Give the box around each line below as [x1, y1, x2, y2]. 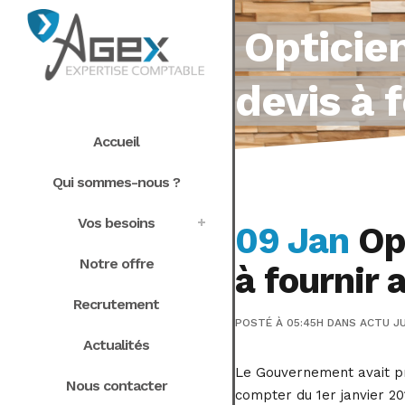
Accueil [93, 132, 139, 150]
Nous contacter [65, 376, 167, 394]
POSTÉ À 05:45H [235, 316, 324, 329]
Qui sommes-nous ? [52, 173, 180, 191]
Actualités [83, 335, 149, 353]
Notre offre [79, 254, 154, 272]
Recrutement [73, 295, 159, 313]
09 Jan [235, 219, 349, 262]
